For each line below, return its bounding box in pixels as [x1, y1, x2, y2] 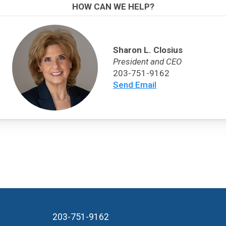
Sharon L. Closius [113, 44, 183, 55]
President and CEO [113, 56, 182, 67]
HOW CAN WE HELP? [72, 2, 154, 12]
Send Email [113, 79, 156, 90]
